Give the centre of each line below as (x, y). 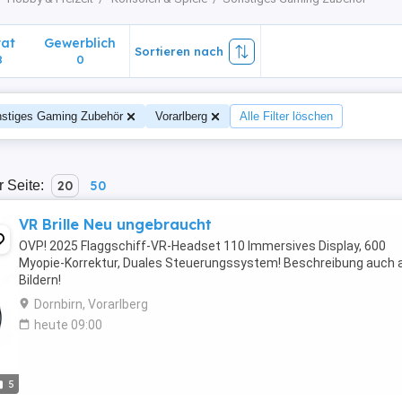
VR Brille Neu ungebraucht (115, 224)
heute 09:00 (68, 325)
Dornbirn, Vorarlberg (91, 304)
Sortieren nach (179, 51)
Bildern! (40, 280)
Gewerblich (80, 43)
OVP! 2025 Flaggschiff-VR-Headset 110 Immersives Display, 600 (202, 246)
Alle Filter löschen (286, 116)
